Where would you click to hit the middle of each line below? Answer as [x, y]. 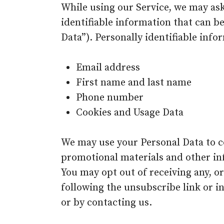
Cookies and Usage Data [130, 113]
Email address [108, 68]
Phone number [110, 98]
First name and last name [134, 83]
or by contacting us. [106, 203]
